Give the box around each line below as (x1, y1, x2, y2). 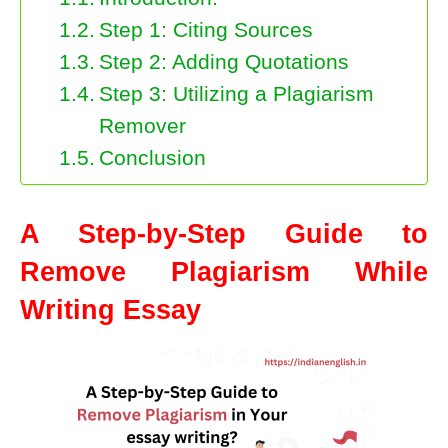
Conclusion (99, 146, 207, 169)
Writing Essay (20, 295, 201, 325)
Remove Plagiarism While (20, 257, 428, 287)
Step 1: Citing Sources (99, 18, 314, 41)
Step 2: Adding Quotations (99, 50, 350, 73)
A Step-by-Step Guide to (20, 219, 428, 249)
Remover (99, 114, 187, 137)
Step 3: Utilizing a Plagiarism (99, 82, 375, 105)
